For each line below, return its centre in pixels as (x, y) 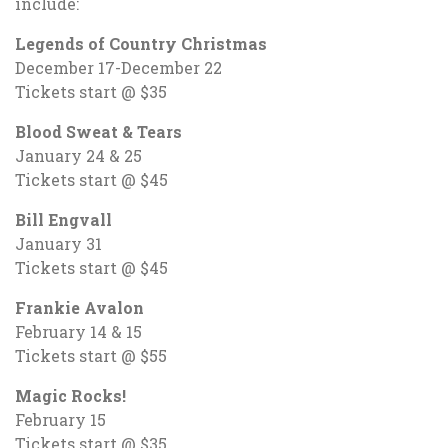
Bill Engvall (63, 219)
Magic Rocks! (70, 395)
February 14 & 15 (78, 331)
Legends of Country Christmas (141, 43)
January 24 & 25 (78, 155)
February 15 (60, 419)
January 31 (58, 243)
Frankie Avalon (79, 307)
